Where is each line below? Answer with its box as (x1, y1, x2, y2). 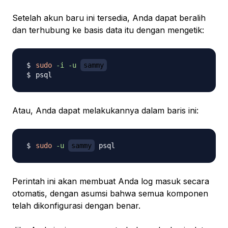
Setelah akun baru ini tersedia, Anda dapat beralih (12, 13, 206, 23)
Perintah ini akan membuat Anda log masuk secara (12, 176, 209, 187)
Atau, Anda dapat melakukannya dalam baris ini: (12, 105, 198, 116)
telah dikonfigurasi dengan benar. (12, 201, 140, 211)
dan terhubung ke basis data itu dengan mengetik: (12, 25, 204, 36)
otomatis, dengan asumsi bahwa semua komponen (12, 188, 208, 199)
